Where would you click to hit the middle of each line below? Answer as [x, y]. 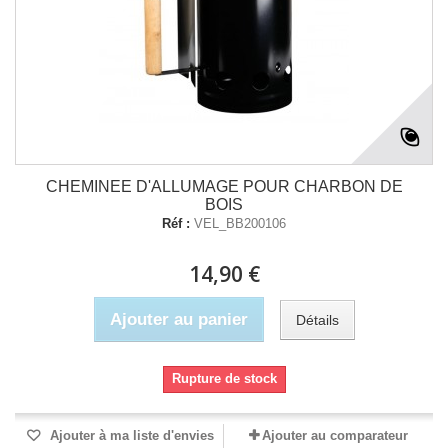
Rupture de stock [224, 378]
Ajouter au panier [178, 319]
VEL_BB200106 [240, 223]
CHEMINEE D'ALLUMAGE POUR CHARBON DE [224, 186]
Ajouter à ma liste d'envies [130, 435]
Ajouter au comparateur [335, 435]
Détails [317, 319]
